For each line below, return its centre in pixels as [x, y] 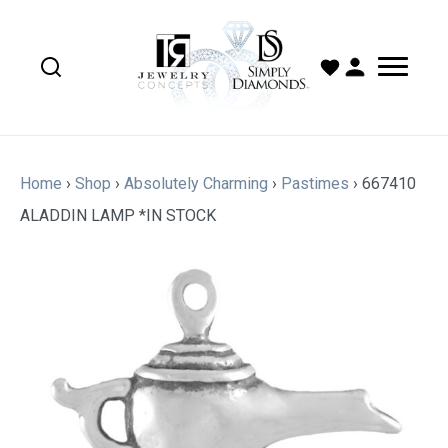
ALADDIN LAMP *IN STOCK [118, 215]
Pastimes [315, 183]
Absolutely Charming [196, 183]
